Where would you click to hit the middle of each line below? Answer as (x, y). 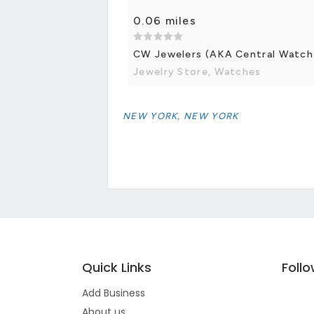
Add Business (114, 293)
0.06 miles (165, 20)
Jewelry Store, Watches (197, 71)
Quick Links (117, 267)
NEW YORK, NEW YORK (181, 116)
